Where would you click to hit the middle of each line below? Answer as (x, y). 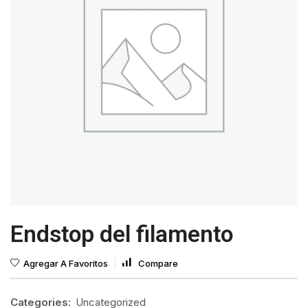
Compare (158, 263)
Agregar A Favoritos (66, 263)
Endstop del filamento (122, 234)
